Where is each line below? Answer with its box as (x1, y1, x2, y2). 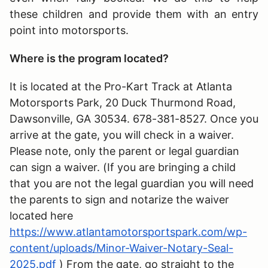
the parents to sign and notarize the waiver (10, 193, 229, 206)
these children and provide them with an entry (10, 7, 258, 20)
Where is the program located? (10, 51, 171, 65)
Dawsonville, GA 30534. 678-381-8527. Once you (10, 112, 258, 125)
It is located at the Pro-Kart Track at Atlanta (10, 80, 232, 93)
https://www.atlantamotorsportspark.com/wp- (10, 225, 247, 238)
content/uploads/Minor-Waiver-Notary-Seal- (10, 241, 233, 254)
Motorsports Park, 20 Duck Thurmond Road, (10, 96, 236, 109)
